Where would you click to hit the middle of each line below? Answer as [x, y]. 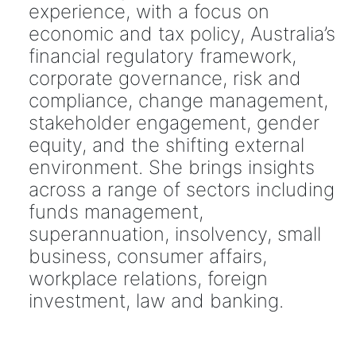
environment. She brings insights [171, 168]
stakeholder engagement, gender [174, 123]
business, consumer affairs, [147, 257]
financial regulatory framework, [162, 56]
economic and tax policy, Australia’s [182, 34]
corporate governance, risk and [164, 79]
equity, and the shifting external [166, 145]
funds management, [116, 212]
